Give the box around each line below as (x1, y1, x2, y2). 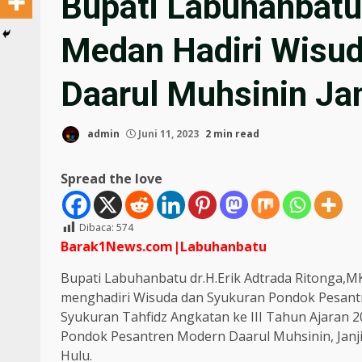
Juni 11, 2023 (136, 127, 201, 141)
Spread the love (61, 170, 162, 188)
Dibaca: (79, 221, 114, 235)
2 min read (205, 127, 259, 141)
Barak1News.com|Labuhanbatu (61, 238, 267, 256)
